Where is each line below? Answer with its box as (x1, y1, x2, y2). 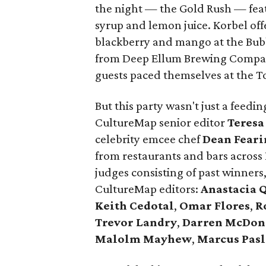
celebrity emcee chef (95, 132, 203, 146)
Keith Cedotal (95, 198, 175, 213)
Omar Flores (179, 198, 251, 213)
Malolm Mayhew (95, 232, 192, 246)
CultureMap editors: (95, 182, 201, 196)
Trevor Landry (95, 215, 178, 229)
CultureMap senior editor (95, 115, 228, 129)
